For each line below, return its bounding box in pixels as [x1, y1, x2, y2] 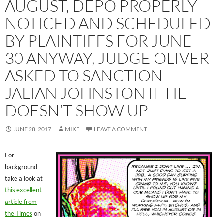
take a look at [5, 174, 43, 183]
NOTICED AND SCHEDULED [5, 13, 211, 33]
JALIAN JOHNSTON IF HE [5, 83, 187, 103]
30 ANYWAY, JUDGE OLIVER [5, 48, 209, 68]
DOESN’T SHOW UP [5, 100, 148, 121]
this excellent [5, 186, 42, 194]
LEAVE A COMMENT [94, 125, 147, 133]
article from [5, 198, 37, 206]
